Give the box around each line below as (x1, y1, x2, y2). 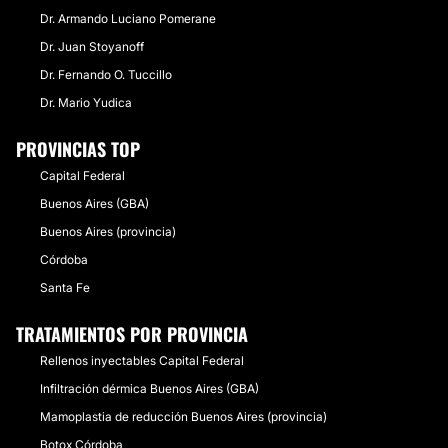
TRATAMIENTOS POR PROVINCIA (16, 321, 248, 347)
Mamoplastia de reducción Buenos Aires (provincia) (40, 409, 327, 424)
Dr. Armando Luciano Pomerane (40, 11, 216, 26)
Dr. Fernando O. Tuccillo (40, 67, 172, 82)
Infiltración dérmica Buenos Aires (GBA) (40, 381, 259, 396)
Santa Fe (40, 280, 90, 295)
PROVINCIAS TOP (16, 136, 140, 162)
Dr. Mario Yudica (40, 95, 132, 110)
